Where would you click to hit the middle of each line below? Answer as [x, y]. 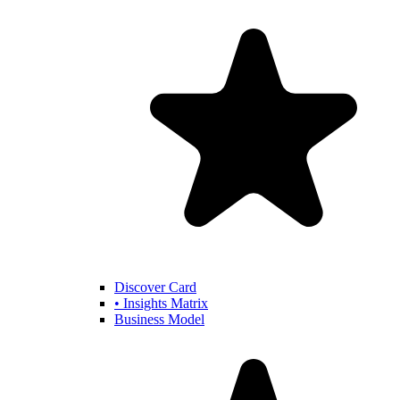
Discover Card [155, 287]
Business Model [159, 319]
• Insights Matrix [161, 303]
